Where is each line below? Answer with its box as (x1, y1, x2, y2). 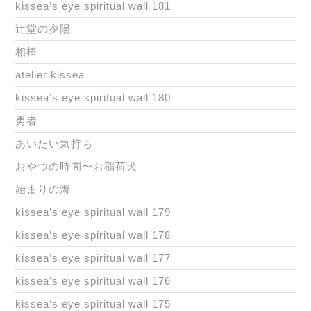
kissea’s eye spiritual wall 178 (15, 229, 171, 242)
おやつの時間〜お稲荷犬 (15, 160, 137, 173)
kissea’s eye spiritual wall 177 (15, 252, 171, 264)
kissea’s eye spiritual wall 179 (15, 206, 171, 219)
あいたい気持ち (15, 137, 93, 150)
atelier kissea (15, 69, 85, 81)
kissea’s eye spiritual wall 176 (15, 275, 171, 287)
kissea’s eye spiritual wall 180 (15, 92, 171, 104)
